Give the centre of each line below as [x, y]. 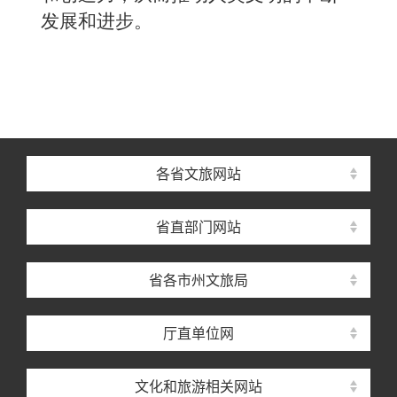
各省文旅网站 [198, 174]
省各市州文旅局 [198, 280]
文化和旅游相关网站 [198, 386]
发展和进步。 [97, 21]
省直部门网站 [198, 227]
